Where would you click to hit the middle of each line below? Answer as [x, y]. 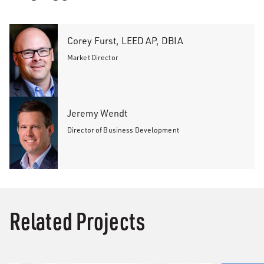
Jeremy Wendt [98, 113]
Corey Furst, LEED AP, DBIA [126, 41]
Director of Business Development [123, 130]
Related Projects [77, 221]
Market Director [93, 57]
